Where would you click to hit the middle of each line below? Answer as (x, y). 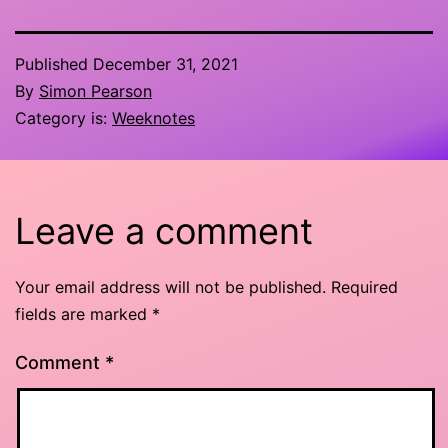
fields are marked (83, 314)
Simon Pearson (95, 91)
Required (364, 287)
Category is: (63, 118)
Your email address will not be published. (170, 287)
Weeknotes (153, 118)
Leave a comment (164, 231)
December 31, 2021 (165, 64)
